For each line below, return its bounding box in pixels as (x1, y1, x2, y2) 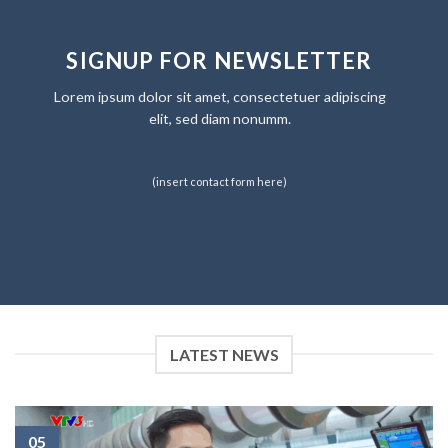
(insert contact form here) (152, 175, 288, 189)
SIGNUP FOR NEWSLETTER (66, 46, 373, 74)
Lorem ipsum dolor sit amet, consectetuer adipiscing (53, 87, 386, 105)
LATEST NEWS (169, 344, 279, 364)
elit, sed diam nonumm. (148, 109, 291, 127)
